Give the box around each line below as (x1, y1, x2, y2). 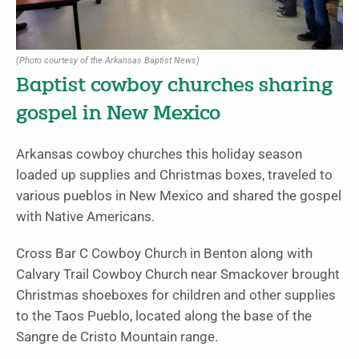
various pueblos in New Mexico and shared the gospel (16, 188, 341, 204)
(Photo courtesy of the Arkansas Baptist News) (16, 54, 200, 66)
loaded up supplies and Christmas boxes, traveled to (16, 167, 333, 183)
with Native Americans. (16, 208, 155, 224)
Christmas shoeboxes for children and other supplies (16, 287, 336, 303)
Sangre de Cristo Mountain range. (16, 329, 218, 345)
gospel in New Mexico (16, 103, 220, 124)
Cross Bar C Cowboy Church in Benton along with (16, 245, 313, 261)
